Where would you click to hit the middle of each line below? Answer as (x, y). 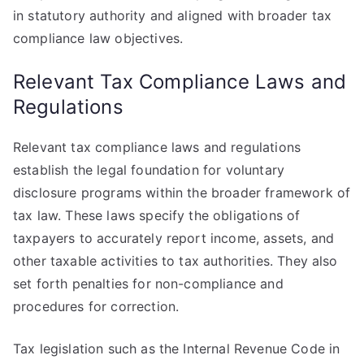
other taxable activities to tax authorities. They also (175, 261)
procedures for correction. (96, 306)
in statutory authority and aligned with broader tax (173, 15)
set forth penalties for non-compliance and (148, 284)
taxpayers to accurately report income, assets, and (174, 238)
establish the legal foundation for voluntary (149, 170)
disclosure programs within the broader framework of (182, 193)
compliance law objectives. (98, 38)
